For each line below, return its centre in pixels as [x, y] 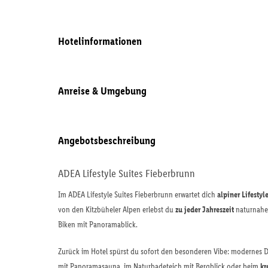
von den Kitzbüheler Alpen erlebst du [117, 209]
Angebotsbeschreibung [107, 141]
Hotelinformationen [100, 42]
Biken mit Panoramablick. [98, 224]
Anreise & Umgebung [102, 91]
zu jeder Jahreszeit [205, 209]
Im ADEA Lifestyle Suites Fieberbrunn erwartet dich [138, 194]
